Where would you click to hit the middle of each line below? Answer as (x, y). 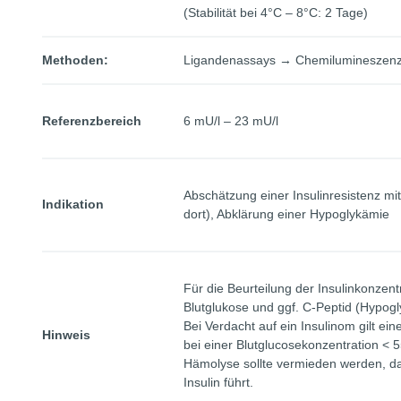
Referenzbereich (92, 121)
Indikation (73, 204)
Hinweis (66, 335)
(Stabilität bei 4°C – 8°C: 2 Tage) (276, 13)
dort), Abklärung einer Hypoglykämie (286, 214)
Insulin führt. (218, 382)
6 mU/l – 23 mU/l (231, 121)
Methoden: (75, 60)
